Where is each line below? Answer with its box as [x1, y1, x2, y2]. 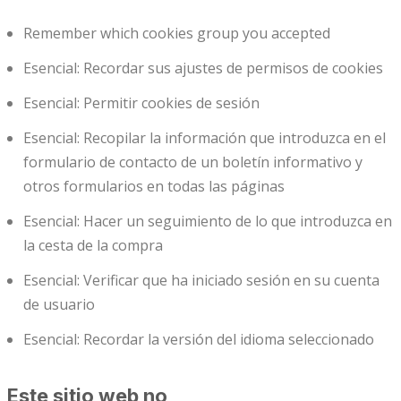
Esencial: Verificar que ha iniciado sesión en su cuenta [23, 270, 380, 291]
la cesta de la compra [23, 235, 163, 256]
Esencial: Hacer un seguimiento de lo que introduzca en [23, 211, 392, 232]
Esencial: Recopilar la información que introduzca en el [23, 128, 386, 149]
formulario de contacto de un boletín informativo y [23, 152, 363, 173]
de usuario [23, 294, 95, 315]
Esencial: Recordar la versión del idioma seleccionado [23, 329, 374, 350]
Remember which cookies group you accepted [23, 23, 330, 44]
